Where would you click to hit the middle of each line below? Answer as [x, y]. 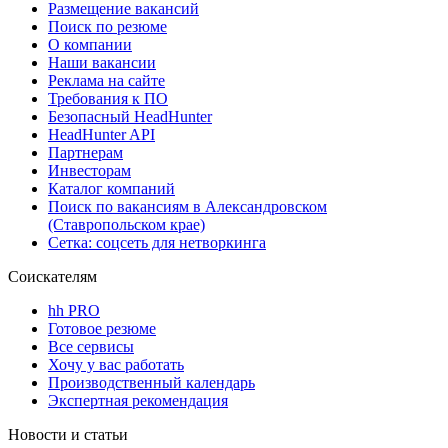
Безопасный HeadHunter [130, 116]
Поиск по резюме [107, 26]
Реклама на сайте [106, 80]
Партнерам [85, 152]
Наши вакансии [102, 62]
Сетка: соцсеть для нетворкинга [157, 242]
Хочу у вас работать [116, 364]
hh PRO [74, 310]
